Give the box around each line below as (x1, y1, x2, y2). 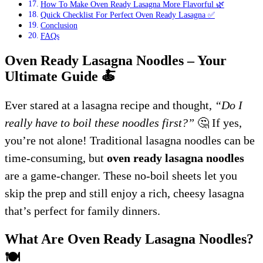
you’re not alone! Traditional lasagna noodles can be (5, 133, 255, 147)
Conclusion (40, 21, 77, 30)
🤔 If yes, (194, 116, 242, 129)
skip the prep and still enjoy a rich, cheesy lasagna (5, 186, 244, 200)
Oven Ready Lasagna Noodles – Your (5, 52, 227, 68)
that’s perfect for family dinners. (5, 204, 160, 217)
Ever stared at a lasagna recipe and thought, (5, 98, 215, 112)
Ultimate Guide (5, 68, 102, 84)
